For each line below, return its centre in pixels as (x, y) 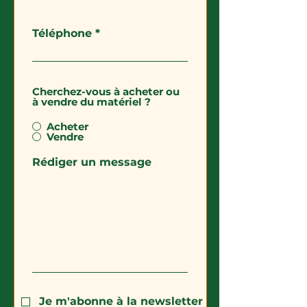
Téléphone (62, 33)
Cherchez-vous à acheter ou (106, 91)
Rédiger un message (92, 162)
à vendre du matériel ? (91, 102)
